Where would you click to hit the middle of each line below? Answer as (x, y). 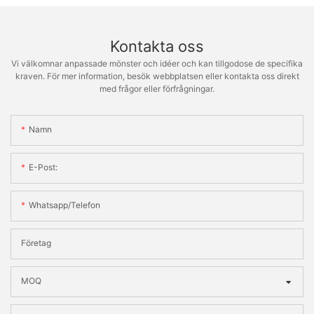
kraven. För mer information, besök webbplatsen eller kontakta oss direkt (157, 76)
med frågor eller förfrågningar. (157, 89)
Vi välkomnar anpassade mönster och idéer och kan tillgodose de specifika (157, 64)
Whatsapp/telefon (64, 205)
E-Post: (43, 167)
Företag (36, 243)
